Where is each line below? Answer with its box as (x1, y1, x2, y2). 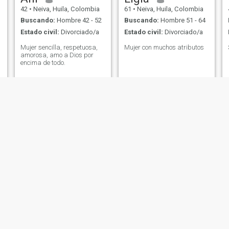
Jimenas (20, 205, 65, 219)
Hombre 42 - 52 (55, 16, 102, 25)
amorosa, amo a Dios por (20, 51, 94, 59)
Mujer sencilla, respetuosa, (20, 43, 98, 51)
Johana (124, 205, 163, 219)
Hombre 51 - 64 (158, 16, 205, 25)
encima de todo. (20, 58, 65, 66)
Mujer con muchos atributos (124, 43, 204, 51)
